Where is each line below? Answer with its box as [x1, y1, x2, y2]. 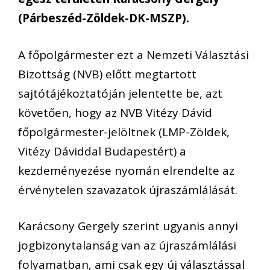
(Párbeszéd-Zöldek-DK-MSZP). [18, 10, 189, 27]
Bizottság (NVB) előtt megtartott [18, 66, 196, 82]
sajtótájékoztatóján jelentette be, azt [18, 85, 222, 101]
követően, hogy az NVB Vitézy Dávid [18, 104, 212, 121]
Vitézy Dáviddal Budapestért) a [18, 143, 186, 159]
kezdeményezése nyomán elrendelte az [18, 162, 234, 178]
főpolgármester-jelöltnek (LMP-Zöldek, [18, 124, 230, 140]
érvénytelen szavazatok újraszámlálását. [18, 181, 237, 198]
